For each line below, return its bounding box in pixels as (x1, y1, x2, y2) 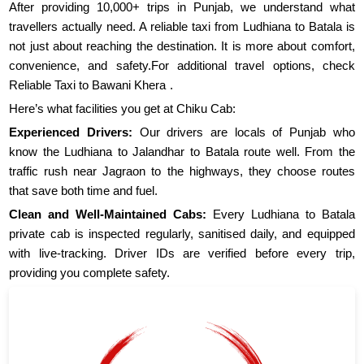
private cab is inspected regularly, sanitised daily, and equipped (9, 227, 355, 241)
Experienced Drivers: (9, 125, 132, 140)
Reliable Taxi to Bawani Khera (9, 78, 167, 93)
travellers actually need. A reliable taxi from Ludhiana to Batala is (9, 19, 355, 34)
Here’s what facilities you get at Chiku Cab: (9, 102, 236, 116)
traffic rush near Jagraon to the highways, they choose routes (9, 164, 355, 179)
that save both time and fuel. (9, 184, 158, 198)
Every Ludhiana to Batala (206, 207, 355, 222)
